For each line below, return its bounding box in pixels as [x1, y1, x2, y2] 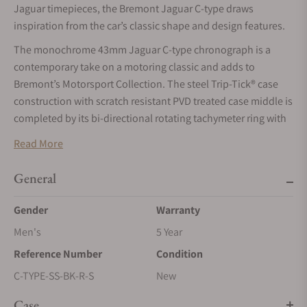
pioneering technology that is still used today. [14, 162, 221, 177]
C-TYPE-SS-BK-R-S [14, 269, 94, 283]
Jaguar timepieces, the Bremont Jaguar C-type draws [14, 1, 254, 16]
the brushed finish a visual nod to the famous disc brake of [14, 128, 280, 143]
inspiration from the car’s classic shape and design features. [14, 19, 285, 33]
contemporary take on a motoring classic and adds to [14, 60, 255, 74]
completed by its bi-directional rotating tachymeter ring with [14, 111, 286, 125]
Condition [156, 247, 203, 261]
